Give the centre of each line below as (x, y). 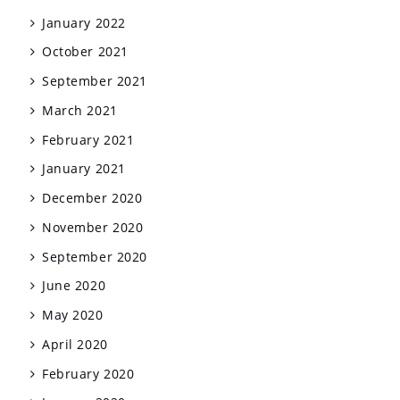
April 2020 (75, 344)
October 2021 (85, 52)
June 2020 (74, 286)
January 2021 (84, 169)
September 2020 (95, 256)
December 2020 (92, 198)
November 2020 (93, 227)
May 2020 (73, 315)
